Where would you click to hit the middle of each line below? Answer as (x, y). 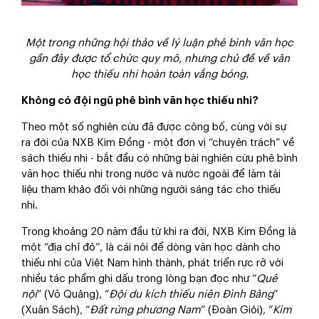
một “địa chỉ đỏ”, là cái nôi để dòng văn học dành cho (151, 248)
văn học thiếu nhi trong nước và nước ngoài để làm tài (151, 174)
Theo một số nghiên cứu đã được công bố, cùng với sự (154, 127)
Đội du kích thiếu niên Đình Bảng (191, 295)
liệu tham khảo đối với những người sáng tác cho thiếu (151, 190)
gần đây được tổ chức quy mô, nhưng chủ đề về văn (159, 59)
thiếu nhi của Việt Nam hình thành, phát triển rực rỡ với (152, 263)
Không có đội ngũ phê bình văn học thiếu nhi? (140, 101)
